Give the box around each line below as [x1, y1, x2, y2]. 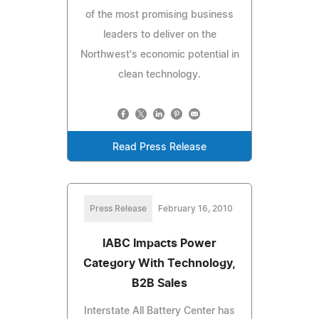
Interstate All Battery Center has [84, 305, 235, 316]
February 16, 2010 [157, 204, 233, 213]
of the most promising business [85, 9, 234, 20]
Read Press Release [113, 142, 206, 152]
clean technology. [118, 69, 201, 80]
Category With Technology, [83, 257, 236, 269]
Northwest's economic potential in [80, 49, 239, 60]
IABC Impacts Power [103, 237, 216, 249]
